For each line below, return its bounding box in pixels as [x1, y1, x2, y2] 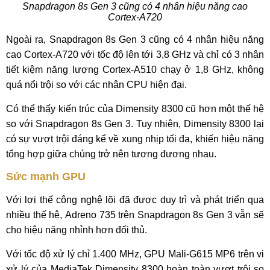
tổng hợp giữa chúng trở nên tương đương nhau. [6, 149, 216, 159]
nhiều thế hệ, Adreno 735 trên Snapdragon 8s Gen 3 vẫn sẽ [6, 210, 264, 220]
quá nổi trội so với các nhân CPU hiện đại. [6, 80, 187, 90]
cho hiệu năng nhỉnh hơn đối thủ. [6, 225, 147, 235]
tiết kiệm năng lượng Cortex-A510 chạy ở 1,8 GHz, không [6, 64, 264, 75]
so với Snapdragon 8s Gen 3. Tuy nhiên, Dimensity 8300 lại [6, 119, 264, 129]
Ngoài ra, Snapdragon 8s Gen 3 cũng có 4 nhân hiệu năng [6, 34, 264, 45]
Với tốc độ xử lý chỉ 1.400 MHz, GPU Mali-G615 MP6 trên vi [6, 249, 264, 259]
